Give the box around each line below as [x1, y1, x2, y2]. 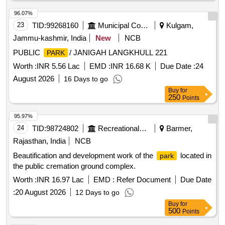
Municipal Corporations [141, 21, 148, 30]
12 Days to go [75, 188, 120, 197]
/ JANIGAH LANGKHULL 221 [69, 48, 167, 57]
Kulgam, [164, 21, 193, 30]
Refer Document [115, 175, 171, 184]
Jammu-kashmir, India [13, 34, 86, 43]
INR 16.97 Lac [37, 175, 84, 184]
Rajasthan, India [13, 137, 66, 146]
